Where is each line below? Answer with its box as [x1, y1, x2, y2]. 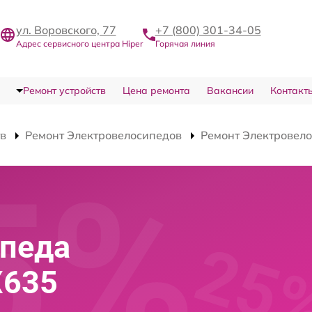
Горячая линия [155, 38, 215, 49]
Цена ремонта [122, 84, 190, 97]
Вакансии [206, 84, 253, 97]
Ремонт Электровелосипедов [25, 127, 182, 142]
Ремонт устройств [22, 84, 106, 97]
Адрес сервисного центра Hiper [15, 38, 143, 49]
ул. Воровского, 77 [15, 22, 116, 37]
